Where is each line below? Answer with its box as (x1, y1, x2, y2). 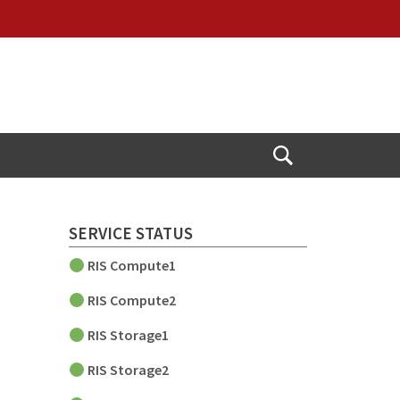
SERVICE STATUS (69, 221, 194, 244)
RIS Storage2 (87, 361, 170, 379)
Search (282, 179, 323, 198)
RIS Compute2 (85, 291, 179, 310)
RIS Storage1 (87, 326, 172, 345)
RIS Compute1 (85, 256, 177, 275)
